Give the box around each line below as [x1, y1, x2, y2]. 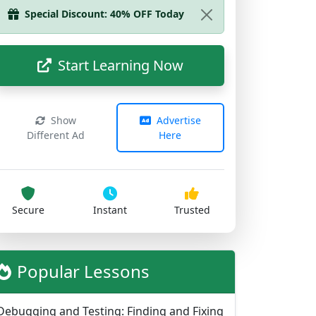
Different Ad [27, 78, 85, 91]
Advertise [153, 63, 201, 76]
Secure [12, 152, 44, 166]
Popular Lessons [17, 209, 150, 232]
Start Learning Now [54, 5, 183, 24]
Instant [93, 152, 127, 166]
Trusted [174, 152, 210, 166]
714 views [11, 287, 59, 300]
